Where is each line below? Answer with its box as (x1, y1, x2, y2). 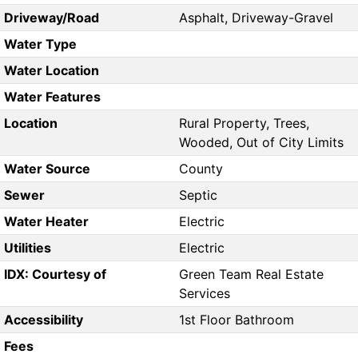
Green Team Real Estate (179, 266, 324, 283)
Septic (179, 187, 217, 204)
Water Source (3, 161, 90, 177)
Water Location (3, 62, 99, 79)
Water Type (3, 36, 77, 53)
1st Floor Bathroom (179, 312, 294, 328)
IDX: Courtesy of (3, 266, 106, 283)
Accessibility (3, 312, 83, 328)
